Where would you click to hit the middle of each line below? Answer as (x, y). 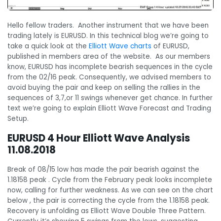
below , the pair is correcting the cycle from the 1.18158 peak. (109, 200)
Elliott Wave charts (120, 46)
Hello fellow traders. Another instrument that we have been (108, 26)
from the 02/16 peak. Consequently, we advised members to (109, 77)
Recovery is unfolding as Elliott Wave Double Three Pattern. (107, 211)
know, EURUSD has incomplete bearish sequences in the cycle (110, 67)
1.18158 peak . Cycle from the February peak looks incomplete (110, 180)
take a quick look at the (48, 46)
